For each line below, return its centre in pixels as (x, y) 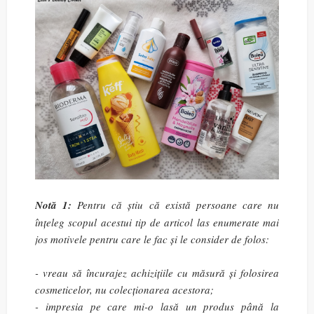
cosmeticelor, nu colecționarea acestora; (124, 289)
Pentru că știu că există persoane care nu (176, 205)
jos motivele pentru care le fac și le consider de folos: (152, 239)
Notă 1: (54, 205)
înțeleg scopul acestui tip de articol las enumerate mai (157, 222)
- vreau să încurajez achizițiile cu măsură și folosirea (157, 273)
